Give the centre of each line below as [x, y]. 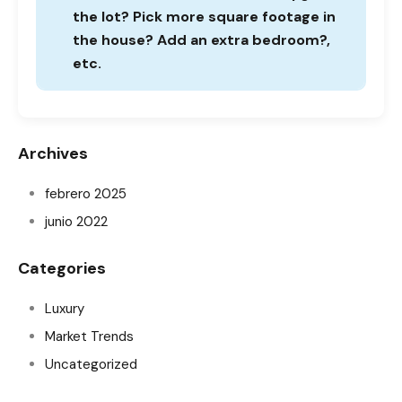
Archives [53, 153]
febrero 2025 [86, 193]
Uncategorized [91, 364]
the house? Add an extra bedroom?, [201, 39]
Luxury [65, 308]
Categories [62, 268]
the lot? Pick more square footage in [204, 16]
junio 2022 [76, 221]
